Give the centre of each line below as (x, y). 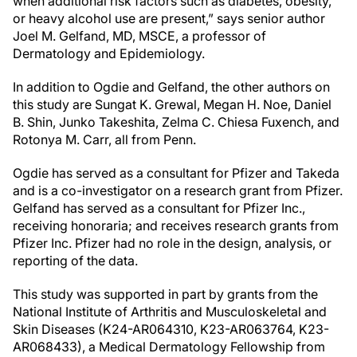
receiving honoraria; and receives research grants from (176, 226)
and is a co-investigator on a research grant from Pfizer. (178, 190)
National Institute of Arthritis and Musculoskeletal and (170, 312)
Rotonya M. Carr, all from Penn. (104, 139)
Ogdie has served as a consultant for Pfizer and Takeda (176, 173)
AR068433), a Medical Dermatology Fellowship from (169, 347)
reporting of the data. (75, 261)
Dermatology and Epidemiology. (109, 53)
